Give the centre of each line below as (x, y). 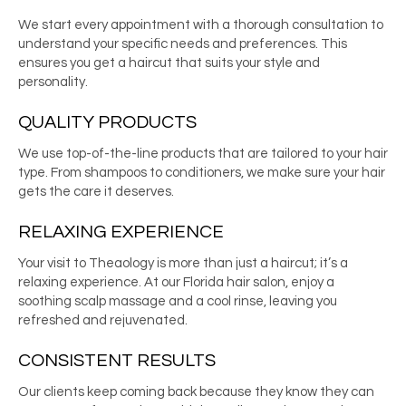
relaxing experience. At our (101, 283)
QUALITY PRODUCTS (107, 123)
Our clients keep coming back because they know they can (196, 392)
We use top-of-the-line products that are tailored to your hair (203, 154)
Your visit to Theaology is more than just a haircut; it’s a (183, 264)
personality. (53, 82)
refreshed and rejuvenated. (103, 321)
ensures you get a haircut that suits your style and (169, 63)
